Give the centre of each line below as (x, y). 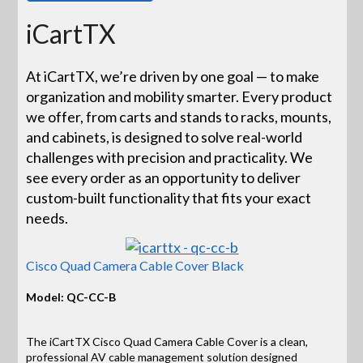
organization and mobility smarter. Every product (179, 97)
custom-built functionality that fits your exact (169, 198)
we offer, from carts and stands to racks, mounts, (179, 117)
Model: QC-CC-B (71, 297)
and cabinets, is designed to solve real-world (164, 137)
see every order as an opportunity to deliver (164, 178)
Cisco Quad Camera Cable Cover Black (135, 265)
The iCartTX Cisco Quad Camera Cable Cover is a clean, (167, 342)
